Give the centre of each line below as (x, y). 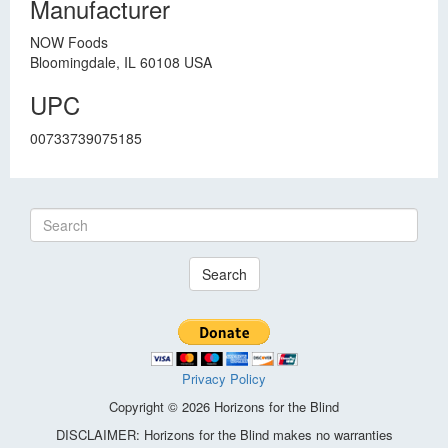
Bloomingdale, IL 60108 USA (121, 62)
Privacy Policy (224, 378)
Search (224, 274)
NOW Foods (69, 42)
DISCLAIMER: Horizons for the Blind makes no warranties (224, 434)
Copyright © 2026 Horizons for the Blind (224, 406)
